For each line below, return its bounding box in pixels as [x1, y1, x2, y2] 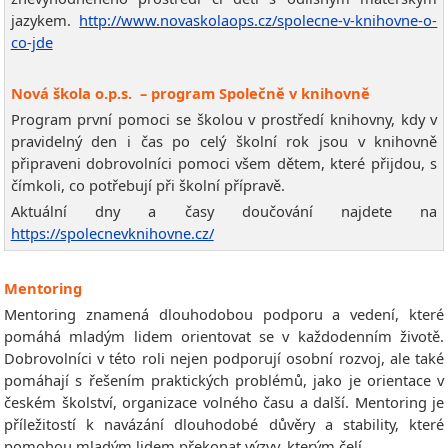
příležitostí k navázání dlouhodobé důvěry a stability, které [4, 413, 444, 434]
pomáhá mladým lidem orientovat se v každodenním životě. [4, 325, 444, 346]
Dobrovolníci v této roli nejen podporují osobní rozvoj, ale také [4, 347, 444, 368]
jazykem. [10, 9, 80, 30]
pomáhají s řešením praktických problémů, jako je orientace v [4, 369, 444, 390]
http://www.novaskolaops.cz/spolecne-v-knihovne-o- [79, 9, 438, 30]
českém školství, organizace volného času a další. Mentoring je [4, 391, 444, 412]
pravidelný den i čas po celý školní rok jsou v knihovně [10, 131, 438, 152]
